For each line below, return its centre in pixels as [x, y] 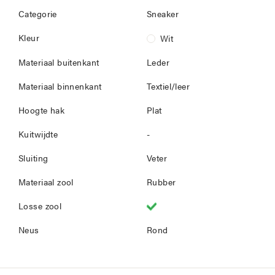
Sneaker [163, 15]
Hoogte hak [42, 111]
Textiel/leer [168, 87]
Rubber [161, 183]
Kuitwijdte [38, 135]
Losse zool [40, 207]
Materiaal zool [46, 183]
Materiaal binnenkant [60, 87]
